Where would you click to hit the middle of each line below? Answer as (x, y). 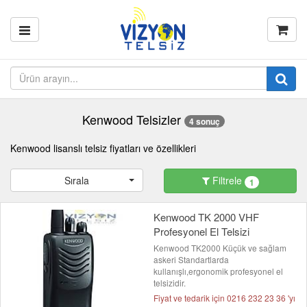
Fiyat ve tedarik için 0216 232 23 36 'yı (224, 298)
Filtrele (227, 181)
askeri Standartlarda (191, 260)
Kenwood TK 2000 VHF (206, 217)
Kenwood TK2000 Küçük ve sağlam (220, 248)
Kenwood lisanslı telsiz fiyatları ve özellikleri (103, 148)
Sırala (77, 181)
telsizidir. (170, 283)
